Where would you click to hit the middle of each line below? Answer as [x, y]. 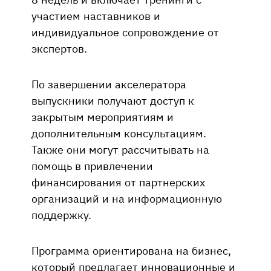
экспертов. [59, 48]
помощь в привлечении [92, 165]
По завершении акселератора [109, 84]
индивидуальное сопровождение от [125, 32]
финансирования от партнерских [118, 182]
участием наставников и [96, 15]
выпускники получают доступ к [113, 100]
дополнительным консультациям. [119, 133]
